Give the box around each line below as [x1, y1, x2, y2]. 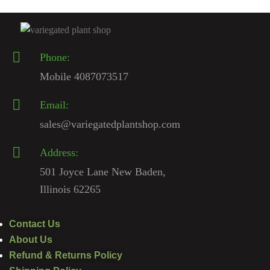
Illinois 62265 [40, 183, 101, 196]
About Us [9, 234, 52, 245]
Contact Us [9, 219, 60, 230]
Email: [40, 99, 69, 111]
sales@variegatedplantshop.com [40, 118, 180, 131]
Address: [40, 146, 78, 159]
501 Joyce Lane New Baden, [40, 166, 166, 178]
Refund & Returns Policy [9, 250, 122, 261]
